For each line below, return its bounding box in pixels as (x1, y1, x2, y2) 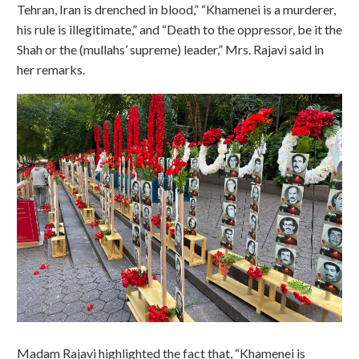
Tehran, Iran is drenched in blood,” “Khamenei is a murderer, (17, 2, 336, 18)
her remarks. (17, 62, 85, 78)
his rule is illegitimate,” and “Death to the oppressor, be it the (17, 22, 342, 38)
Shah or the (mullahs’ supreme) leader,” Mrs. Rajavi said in (17, 42, 324, 58)
